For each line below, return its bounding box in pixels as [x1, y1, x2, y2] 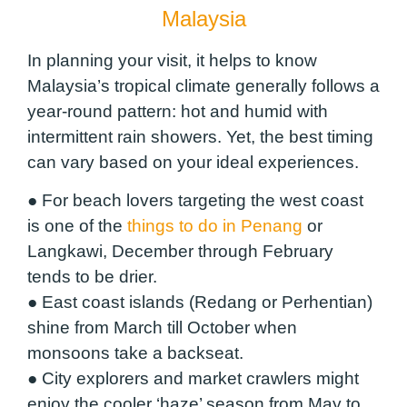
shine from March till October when [27, 318, 297, 338]
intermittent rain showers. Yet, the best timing [27, 126, 373, 146]
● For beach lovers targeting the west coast [27, 191, 363, 211]
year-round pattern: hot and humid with [27, 101, 328, 121]
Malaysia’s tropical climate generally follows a [27, 75, 380, 95]
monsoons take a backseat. [27, 343, 243, 363]
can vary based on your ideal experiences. [27, 152, 359, 172]
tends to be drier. [27, 267, 157, 287]
